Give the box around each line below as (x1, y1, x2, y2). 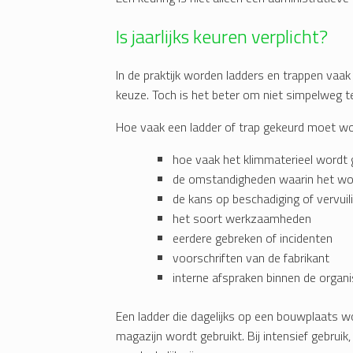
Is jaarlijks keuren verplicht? (116, 22, 328, 51)
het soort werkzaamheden (173, 209, 311, 229)
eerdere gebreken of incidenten (173, 229, 333, 248)
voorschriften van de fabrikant (173, 248, 329, 268)
